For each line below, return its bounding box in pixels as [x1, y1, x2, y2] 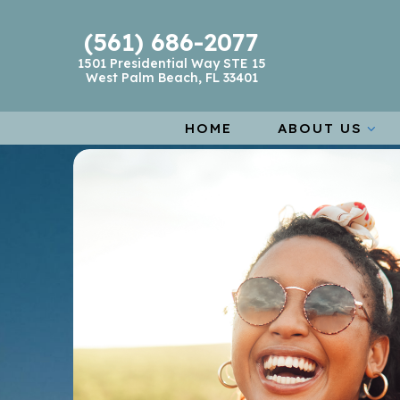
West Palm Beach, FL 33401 [85, 69, 258, 86]
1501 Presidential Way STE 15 [77, 54, 266, 71]
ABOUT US [277, 120, 362, 137]
